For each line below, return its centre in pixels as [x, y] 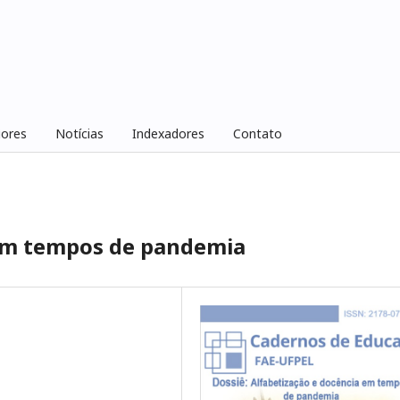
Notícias [79, 133]
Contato [257, 133]
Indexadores [168, 133]
